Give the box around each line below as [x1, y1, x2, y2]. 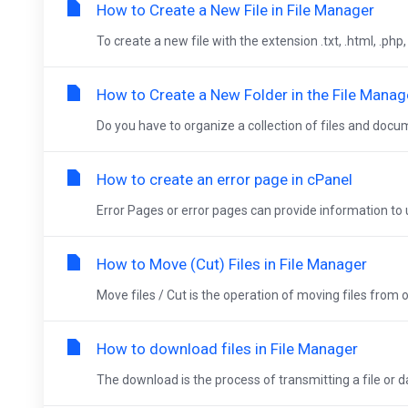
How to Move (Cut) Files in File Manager [97, 255, 367, 273]
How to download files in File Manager [97, 340, 358, 358]
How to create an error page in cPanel [97, 170, 352, 189]
